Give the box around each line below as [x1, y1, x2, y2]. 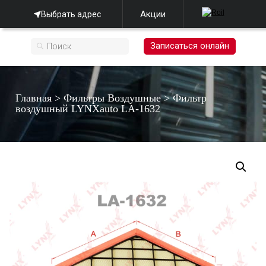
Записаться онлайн [150, 40, 229, 51]
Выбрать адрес [40, 9, 101, 19]
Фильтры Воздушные [64, 92, 161, 104]
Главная [15, 92, 52, 104]
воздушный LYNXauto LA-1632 [15, 103, 161, 115]
